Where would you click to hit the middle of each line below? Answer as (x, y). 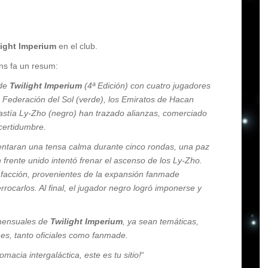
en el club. (77, 46)
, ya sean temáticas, (161, 222)
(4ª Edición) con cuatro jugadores (146, 86)
